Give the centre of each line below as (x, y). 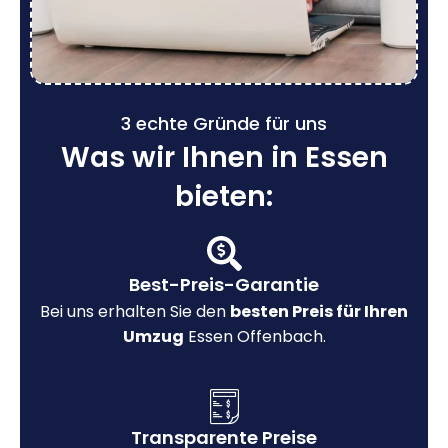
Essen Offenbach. (254, 336)
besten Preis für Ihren (319, 311)
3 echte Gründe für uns (224, 123)
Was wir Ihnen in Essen (224, 157)
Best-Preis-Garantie (224, 284)
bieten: (224, 196)
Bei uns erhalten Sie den (135, 311)
